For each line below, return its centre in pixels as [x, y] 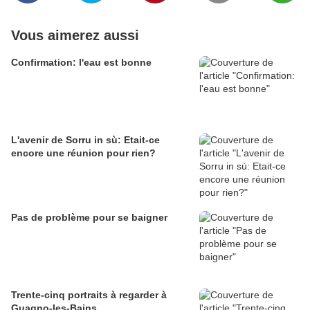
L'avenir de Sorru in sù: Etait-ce [85, 140]
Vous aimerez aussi [75, 36]
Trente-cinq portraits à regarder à [89, 295]
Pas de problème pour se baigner [89, 218]
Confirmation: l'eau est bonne [81, 63]
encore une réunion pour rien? [83, 153]
